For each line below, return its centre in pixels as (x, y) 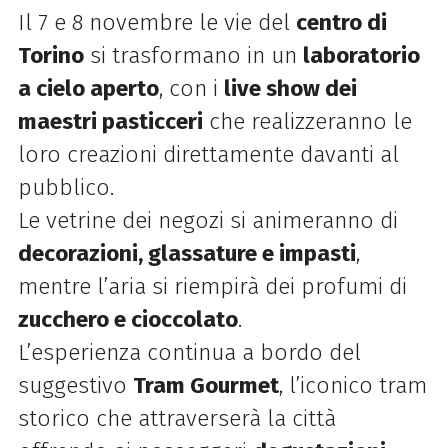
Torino (50, 56)
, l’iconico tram (352, 386)
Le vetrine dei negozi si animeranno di (207, 221)
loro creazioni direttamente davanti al (208, 155)
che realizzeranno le (307, 122)
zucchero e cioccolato (127, 320)
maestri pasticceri (110, 122)
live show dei (290, 89)
